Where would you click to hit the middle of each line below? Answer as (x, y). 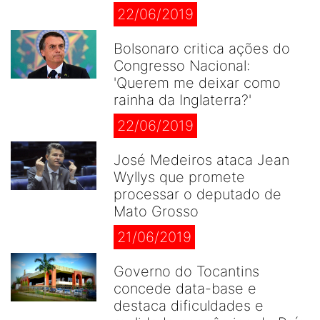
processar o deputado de (197, 194)
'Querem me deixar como (197, 83)
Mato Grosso (156, 211)
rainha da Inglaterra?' (182, 100)
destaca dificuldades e (189, 306)
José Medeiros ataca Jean (201, 160)
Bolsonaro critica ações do (202, 49)
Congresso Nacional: (182, 66)
